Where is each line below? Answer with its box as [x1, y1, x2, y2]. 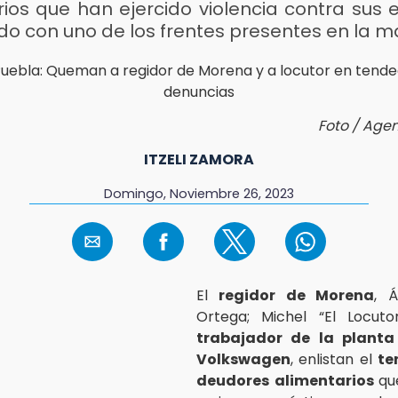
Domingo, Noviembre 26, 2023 [103, 184, 294, 203]
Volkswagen [196, 348, 291, 370]
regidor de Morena [219, 284, 375, 306]
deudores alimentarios [196, 370, 379, 391]
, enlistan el [291, 348, 378, 370]
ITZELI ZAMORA [144, 148, 254, 170]
